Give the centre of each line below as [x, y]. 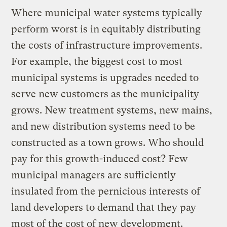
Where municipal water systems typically [107, 13]
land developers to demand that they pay [104, 207]
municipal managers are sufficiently [94, 175]
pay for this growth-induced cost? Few [100, 159]
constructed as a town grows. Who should [108, 142]
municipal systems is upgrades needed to [105, 78]
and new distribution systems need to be [103, 126]
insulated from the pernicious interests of [106, 191]
